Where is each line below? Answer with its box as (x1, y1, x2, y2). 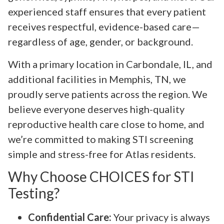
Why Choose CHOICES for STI (8, 168, 194, 185)
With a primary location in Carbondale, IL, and (8, 57, 212, 70)
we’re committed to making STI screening (8, 132, 193, 145)
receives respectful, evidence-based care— (8, 20, 200, 33)
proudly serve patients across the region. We (8, 87, 207, 100)
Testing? (8, 184, 59, 202)
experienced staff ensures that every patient (8, 5, 206, 18)
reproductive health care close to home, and (8, 117, 204, 130)
